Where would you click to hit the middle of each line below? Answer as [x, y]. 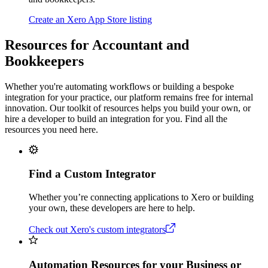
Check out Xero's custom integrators [97, 229]
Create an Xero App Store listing [90, 19]
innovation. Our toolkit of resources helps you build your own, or [128, 108]
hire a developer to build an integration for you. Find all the [116, 118]
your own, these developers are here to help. [112, 208]
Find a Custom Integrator [92, 174]
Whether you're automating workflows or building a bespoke [119, 86]
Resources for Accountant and [97, 45]
